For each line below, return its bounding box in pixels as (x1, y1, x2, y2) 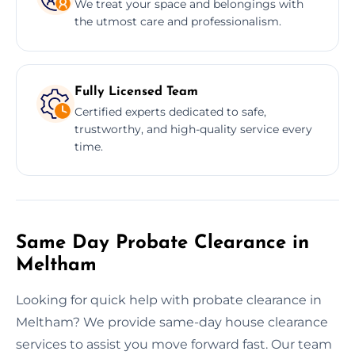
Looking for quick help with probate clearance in (16, 292, 322, 307)
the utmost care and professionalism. (74, 13, 281, 29)
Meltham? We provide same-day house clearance (16, 314, 328, 330)
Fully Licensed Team (74, 85, 198, 98)
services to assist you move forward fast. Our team (16, 336, 332, 352)
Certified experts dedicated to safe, (74, 104, 266, 119)
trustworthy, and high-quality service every (74, 121, 312, 136)
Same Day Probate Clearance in (16, 233, 309, 253)
